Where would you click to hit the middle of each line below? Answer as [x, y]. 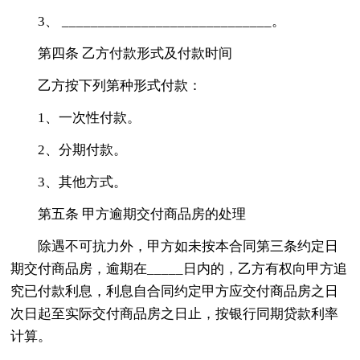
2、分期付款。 [83, 149]
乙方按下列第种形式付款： [120, 85]
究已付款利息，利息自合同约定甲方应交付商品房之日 [175, 291]
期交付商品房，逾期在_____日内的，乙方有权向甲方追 [179, 268]
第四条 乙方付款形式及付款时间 [135, 53]
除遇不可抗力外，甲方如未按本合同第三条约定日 [188, 246]
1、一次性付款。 [90, 117]
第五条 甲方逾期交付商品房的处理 [142, 214]
